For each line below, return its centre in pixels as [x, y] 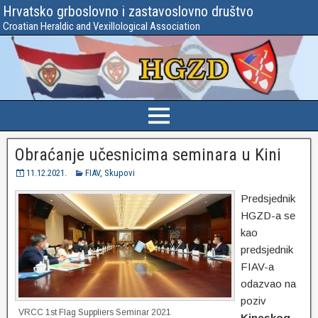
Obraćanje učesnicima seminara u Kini [148, 155]
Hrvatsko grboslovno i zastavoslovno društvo [128, 11]
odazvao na [268, 284]
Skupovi [120, 173]
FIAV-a [257, 267]
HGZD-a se [268, 216]
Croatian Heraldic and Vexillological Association [102, 26]
